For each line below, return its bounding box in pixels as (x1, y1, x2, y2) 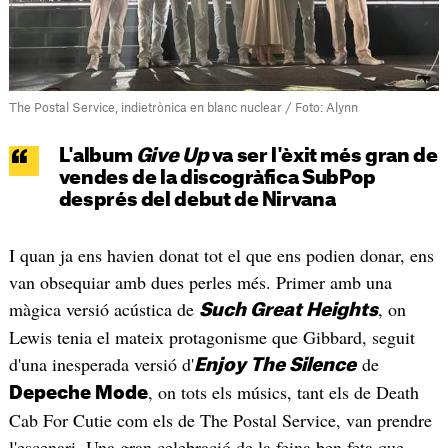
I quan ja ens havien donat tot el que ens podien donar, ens (8, 243, 434, 268)
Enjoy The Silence (193, 356, 356, 375)
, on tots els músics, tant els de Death (147, 380, 419, 405)
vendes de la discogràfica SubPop (58, 169, 376, 189)
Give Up (132, 147, 209, 167)
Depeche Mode (8, 384, 148, 403)
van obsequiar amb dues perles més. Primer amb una (8, 270, 392, 295)
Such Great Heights (198, 301, 378, 320)
